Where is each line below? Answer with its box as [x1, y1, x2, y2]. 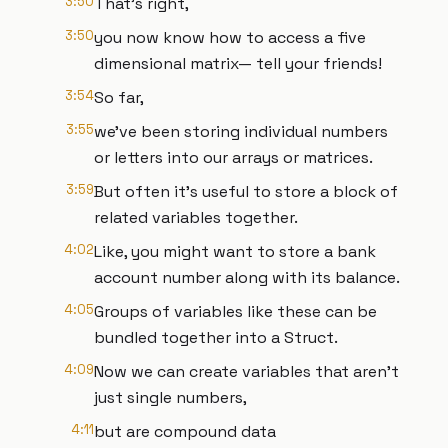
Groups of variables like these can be [94, 301, 377, 322]
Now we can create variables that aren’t [94, 361, 399, 382]
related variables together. [94, 207, 298, 228]
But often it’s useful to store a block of [94, 181, 398, 202]
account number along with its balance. [94, 267, 400, 288]
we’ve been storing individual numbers [94, 121, 388, 142]
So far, [94, 87, 144, 108]
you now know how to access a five [94, 27, 366, 48]
